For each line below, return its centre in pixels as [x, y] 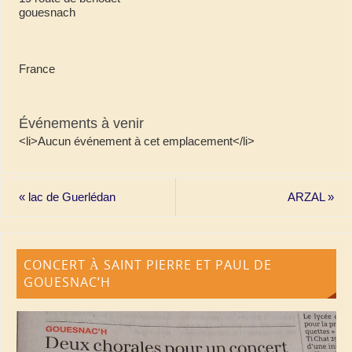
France [37, 68]
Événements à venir [81, 123]
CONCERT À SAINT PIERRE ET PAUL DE [148, 265]
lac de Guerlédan [70, 197]
